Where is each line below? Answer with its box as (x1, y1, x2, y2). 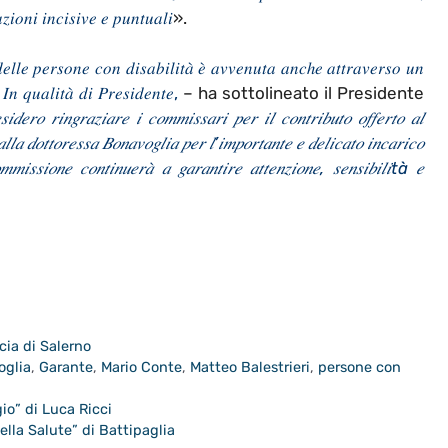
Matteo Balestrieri (190, 358, 311, 377)
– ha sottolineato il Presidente (178, 83, 424, 104)
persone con (318, 358, 402, 377)
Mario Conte (101, 358, 183, 377)
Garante (39, 358, 94, 377)
